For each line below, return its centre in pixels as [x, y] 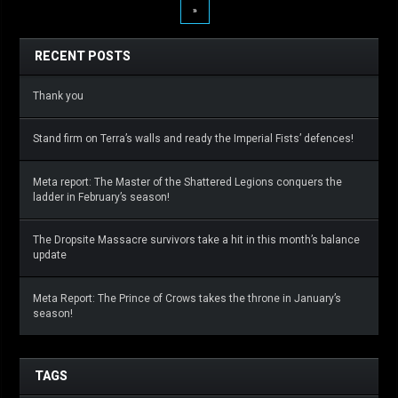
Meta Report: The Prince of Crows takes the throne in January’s [187, 299]
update [50, 255]
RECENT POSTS [83, 56]
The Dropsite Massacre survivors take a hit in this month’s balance [196, 240]
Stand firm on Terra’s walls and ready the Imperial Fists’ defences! [193, 139]
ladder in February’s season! [101, 198]
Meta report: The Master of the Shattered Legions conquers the [187, 183]
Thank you [58, 96]
